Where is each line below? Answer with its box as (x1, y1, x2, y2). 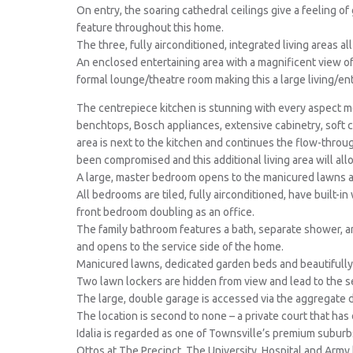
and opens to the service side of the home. (76, 240, 284, 254)
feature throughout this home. (76, 21, 224, 35)
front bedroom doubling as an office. (76, 206, 255, 219)
